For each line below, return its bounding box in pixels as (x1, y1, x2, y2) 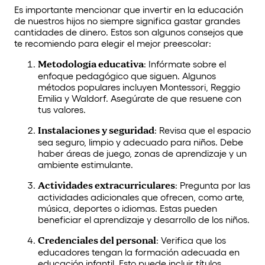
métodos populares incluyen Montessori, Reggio (38, 82, 240, 93)
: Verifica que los (156, 235, 226, 246)
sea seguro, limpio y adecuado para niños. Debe (38, 137, 243, 148)
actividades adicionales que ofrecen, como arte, (38, 192, 244, 203)
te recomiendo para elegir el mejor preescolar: (14, 38, 211, 49)
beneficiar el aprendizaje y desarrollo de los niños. (38, 214, 250, 225)
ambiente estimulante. (38, 159, 133, 170)
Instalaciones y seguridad (38, 125, 154, 138)
